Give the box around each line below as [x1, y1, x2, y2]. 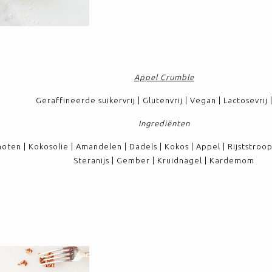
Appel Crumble [134, 73, 194, 81]
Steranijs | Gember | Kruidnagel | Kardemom [73, 156, 255, 165]
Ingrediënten [138, 119, 190, 127]
